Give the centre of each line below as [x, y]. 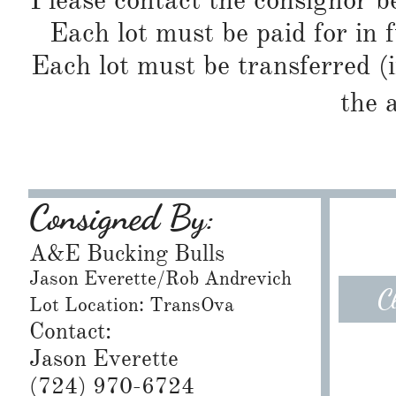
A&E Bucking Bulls [127, 253]
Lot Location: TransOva [132, 305]
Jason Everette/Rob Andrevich [160, 278]
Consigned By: [122, 218]
